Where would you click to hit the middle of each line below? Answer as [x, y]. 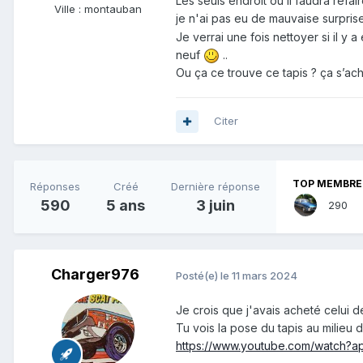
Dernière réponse [216, 186]
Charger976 [95, 275]
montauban [113, 9]
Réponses [55, 186]
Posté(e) [198, 275]
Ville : [69, 9]
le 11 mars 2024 [259, 275]
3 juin [216, 205]
